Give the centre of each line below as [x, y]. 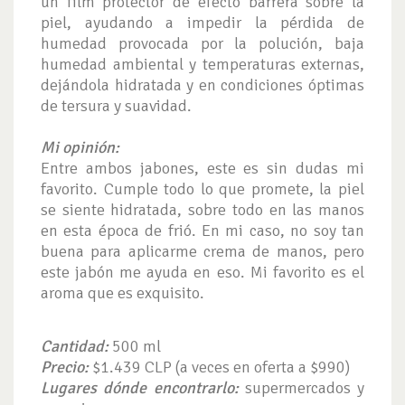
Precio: [65, 367]
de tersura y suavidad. [116, 106]
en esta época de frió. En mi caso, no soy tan [202, 231]
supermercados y [301, 388]
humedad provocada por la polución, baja [202, 44]
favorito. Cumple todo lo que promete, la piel [202, 189]
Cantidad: [75, 347]
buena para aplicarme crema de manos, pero [202, 252]
